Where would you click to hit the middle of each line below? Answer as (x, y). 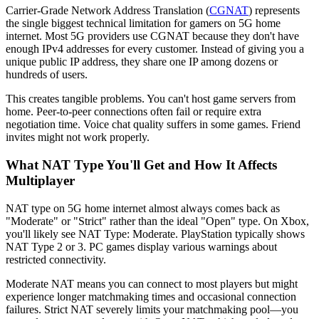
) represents (274, 11)
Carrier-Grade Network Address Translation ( (108, 11)
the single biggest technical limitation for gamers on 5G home (143, 23)
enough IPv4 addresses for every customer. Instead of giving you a (155, 49)
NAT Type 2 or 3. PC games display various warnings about (141, 246)
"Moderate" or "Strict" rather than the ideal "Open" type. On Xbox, (157, 221)
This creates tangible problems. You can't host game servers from (151, 99)
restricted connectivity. (56, 259)
